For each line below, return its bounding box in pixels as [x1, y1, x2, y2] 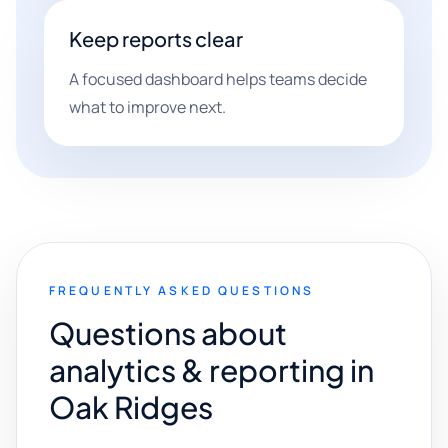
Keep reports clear [69, 26, 243, 51]
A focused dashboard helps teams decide [69, 68, 367, 90]
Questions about [49, 314, 287, 352]
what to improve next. [69, 96, 226, 118]
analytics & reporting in [49, 351, 374, 389]
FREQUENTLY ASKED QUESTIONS [49, 282, 315, 299]
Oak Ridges [49, 388, 213, 426]
